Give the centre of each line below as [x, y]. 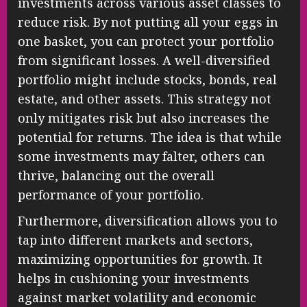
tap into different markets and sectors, [135, 240]
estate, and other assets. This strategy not [145, 99]
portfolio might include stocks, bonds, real [147, 80]
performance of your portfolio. [111, 195]
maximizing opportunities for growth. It [140, 259]
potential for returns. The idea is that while [150, 137]
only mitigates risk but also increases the [144, 118]
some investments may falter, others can [142, 157]
